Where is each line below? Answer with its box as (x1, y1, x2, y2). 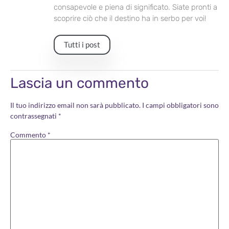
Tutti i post (64, 39, 100, 49)
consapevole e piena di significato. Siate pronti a (54, 2, 217, 12)
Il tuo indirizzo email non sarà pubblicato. (10, 100, 141, 109)
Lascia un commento (10, 74, 149, 91)
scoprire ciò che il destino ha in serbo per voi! (54, 13, 206, 23)
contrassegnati (10, 111, 58, 120)
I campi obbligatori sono (142, 100, 219, 109)
